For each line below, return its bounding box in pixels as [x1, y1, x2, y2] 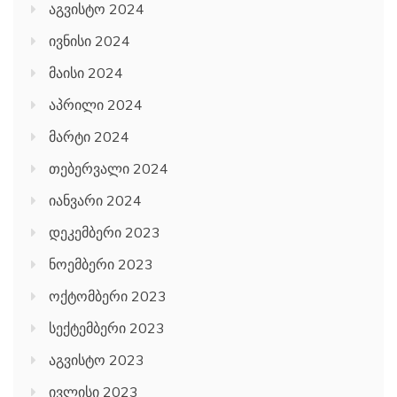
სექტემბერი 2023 [49, 319, 165, 338]
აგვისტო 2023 [49, 351, 144, 370]
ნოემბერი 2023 [49, 255, 153, 274]
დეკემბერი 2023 [49, 223, 160, 242]
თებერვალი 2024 [49, 160, 168, 178]
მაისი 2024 [49, 64, 123, 82]
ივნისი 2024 [49, 32, 130, 51]
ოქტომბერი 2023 [49, 287, 167, 306]
